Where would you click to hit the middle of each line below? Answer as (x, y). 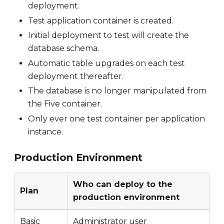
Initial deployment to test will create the (108, 35)
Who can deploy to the (122, 184)
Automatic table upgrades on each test (106, 63)
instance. (45, 131)
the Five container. (65, 104)
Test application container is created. (101, 20)
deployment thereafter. (76, 76)
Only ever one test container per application (116, 118)
